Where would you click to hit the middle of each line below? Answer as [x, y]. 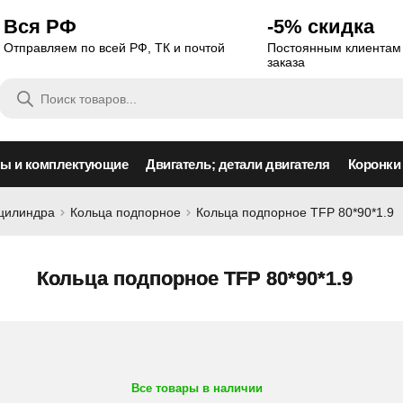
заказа [287, 62]
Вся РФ [40, 27]
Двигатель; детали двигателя [238, 164]
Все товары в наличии [197, 388]
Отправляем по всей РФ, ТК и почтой [114, 48]
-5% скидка [321, 27]
